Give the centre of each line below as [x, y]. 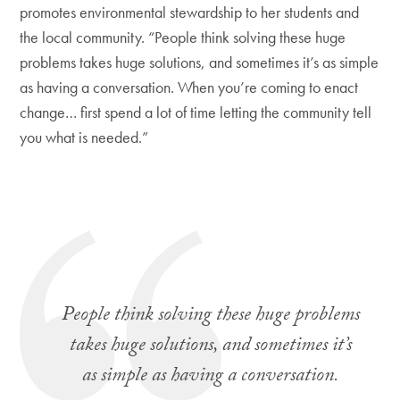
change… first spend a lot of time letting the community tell [196, 112]
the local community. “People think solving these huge [183, 37]
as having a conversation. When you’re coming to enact [189, 87]
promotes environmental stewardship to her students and [190, 12]
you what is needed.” [84, 137]
